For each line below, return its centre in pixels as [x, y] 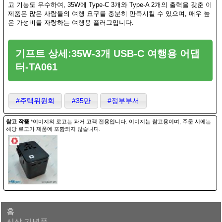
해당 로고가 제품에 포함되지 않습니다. [53, 129]
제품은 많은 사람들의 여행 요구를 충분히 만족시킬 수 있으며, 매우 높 [109, 13]
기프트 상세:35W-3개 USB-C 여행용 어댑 [108, 53]
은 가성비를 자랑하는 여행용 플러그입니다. [71, 22]
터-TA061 [37, 67]
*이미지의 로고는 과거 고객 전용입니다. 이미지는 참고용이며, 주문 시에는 [121, 122]
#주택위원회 [35, 100]
